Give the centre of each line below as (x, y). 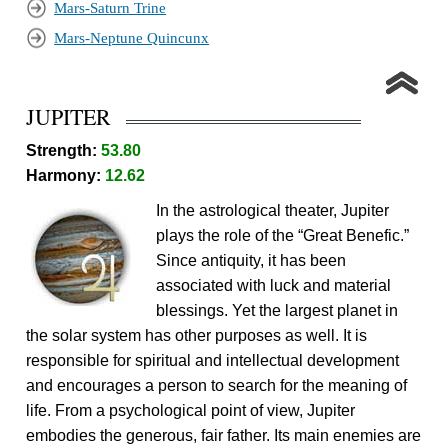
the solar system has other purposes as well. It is (197, 336)
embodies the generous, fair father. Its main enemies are (224, 436)
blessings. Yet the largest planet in (277, 311)
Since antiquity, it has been (251, 261)
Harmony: (66, 176)
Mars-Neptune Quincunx (132, 38)
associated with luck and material (274, 286)
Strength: (64, 151)
